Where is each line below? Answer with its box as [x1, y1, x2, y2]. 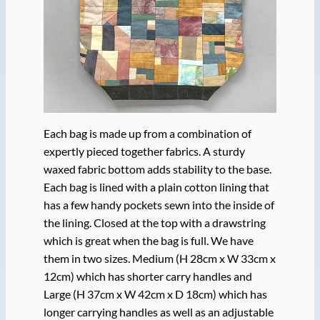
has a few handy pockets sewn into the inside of [43, 198, 274, 212]
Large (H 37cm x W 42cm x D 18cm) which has [43, 287, 267, 301]
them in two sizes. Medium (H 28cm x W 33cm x [43, 251, 276, 266]
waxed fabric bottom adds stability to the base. [43, 162, 271, 176]
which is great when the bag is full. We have [43, 234, 254, 248]
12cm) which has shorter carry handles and [43, 269, 252, 284]
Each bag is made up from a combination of [43, 126, 251, 141]
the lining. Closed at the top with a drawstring [43, 216, 266, 230]
